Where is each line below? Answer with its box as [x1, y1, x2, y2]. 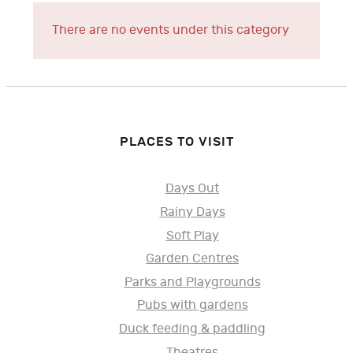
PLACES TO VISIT [119, 133, 234, 150]
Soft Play [165, 228, 219, 243]
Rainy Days [159, 204, 225, 220]
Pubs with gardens [136, 298, 248, 314]
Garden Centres [146, 251, 239, 267]
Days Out [165, 181, 219, 197]
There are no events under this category [52, 22, 289, 38]
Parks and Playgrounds [124, 274, 261, 290]
